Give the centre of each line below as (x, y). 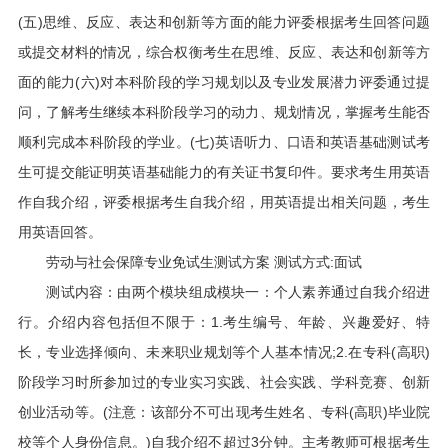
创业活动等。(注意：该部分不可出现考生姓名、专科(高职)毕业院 (224, 412)
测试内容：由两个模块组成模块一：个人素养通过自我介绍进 (224, 292)
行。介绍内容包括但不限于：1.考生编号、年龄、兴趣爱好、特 (224, 322)
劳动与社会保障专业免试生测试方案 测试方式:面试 (189, 262)
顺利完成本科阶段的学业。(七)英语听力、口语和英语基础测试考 (224, 142)
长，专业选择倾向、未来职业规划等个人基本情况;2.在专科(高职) (224, 352)
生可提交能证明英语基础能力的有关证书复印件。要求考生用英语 (224, 172)
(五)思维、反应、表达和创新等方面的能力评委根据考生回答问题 (224, 22)
